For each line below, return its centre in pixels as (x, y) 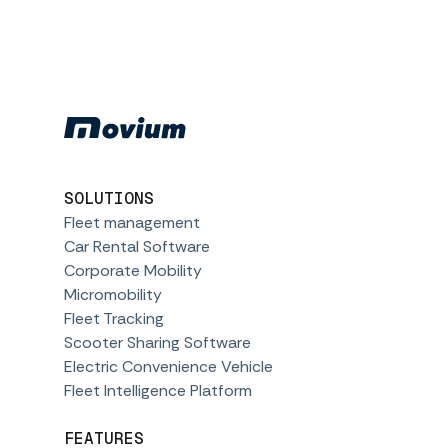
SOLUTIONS (109, 198)
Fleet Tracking (114, 318)
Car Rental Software (137, 246)
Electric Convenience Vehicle (168, 366)
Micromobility (113, 294)
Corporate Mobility (133, 270)
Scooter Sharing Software (157, 342)
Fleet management (132, 222)
